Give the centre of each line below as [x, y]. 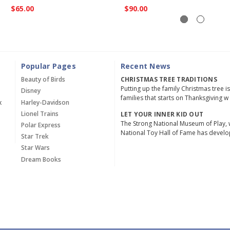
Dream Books [41, 159]
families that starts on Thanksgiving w [174, 98]
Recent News [146, 66]
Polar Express [41, 125]
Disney [31, 91]
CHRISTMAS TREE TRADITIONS [169, 80]
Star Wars [35, 148]
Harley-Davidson [45, 102]
